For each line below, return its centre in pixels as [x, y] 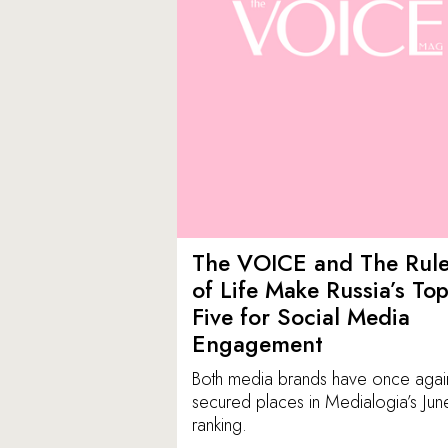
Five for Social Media [301, 317]
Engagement [257, 344]
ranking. [219, 425]
